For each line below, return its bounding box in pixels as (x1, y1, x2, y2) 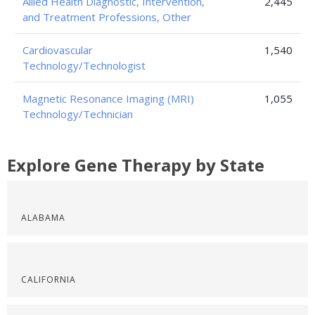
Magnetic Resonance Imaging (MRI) (22, 91, 194, 105)
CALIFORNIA (21, 273, 76, 285)
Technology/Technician (22, 106, 133, 121)
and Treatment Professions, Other (22, 9, 191, 24)
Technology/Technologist (22, 58, 146, 72)
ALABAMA (21, 211, 65, 224)
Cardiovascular (22, 42, 93, 57)
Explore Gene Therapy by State (7, 153, 264, 176)
